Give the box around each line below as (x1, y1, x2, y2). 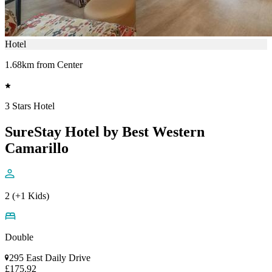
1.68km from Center (5, 59, 83, 70)
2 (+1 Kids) (5, 190, 49, 201)
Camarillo (5, 140, 69, 156)
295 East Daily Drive (9, 252, 90, 263)
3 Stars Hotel (5, 100, 55, 111)
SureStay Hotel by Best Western (5, 123, 205, 140)
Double (5, 231, 33, 242)
